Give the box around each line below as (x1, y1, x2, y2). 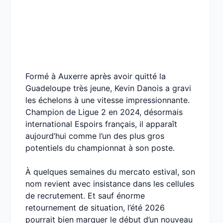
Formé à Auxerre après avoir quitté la (25, 71, 166, 81)
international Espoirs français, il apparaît (25, 119, 177, 129)
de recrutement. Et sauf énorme (25, 191, 145, 201)
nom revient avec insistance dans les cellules (25, 179, 194, 189)
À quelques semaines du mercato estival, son (25, 167, 195, 177)
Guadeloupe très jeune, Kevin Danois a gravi (25, 83, 191, 93)
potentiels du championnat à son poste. (25, 143, 175, 153)
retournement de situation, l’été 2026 (25, 203, 165, 213)
